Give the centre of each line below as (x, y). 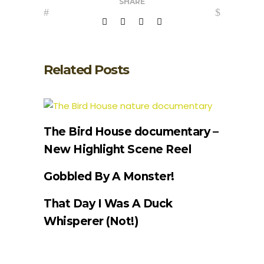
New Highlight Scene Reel (117, 149)
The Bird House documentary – (131, 131)
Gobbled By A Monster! (109, 176)
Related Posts (86, 70)
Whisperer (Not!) (91, 221)
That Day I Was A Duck (108, 203)
